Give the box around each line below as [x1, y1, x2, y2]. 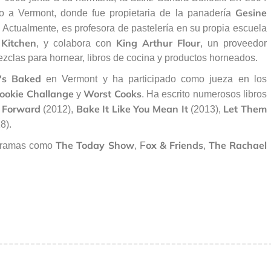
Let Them [221, 102, 267, 115]
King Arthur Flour [116, 36, 200, 49]
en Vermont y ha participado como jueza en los [41, 73, 267, 84]
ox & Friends [145, 139, 203, 151]
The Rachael [208, 139, 267, 151]
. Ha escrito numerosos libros [141, 88, 267, 99]
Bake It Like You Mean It [76, 102, 188, 115]
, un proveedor [200, 38, 267, 48]
